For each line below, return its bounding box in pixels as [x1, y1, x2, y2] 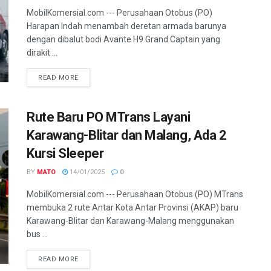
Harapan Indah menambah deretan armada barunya [27, 21, 226, 31]
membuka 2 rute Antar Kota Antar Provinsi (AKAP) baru [27, 202, 238, 212]
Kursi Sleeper [27, 145, 104, 161]
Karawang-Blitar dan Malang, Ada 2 [27, 127, 227, 143]
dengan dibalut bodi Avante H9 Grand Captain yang [27, 34, 220, 44]
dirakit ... [27, 47, 57, 57]
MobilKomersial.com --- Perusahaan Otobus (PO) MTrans [27, 189, 243, 199]
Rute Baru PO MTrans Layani [27, 109, 191, 125]
